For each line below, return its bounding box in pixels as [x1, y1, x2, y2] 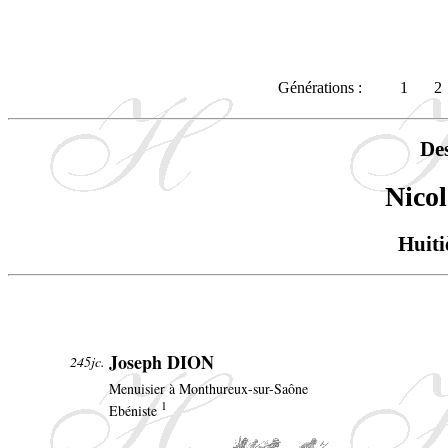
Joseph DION [109, 349, 214, 376]
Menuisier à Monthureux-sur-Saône [109, 379, 308, 399]
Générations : [278, 79, 362, 96]
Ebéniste [109, 401, 161, 420]
